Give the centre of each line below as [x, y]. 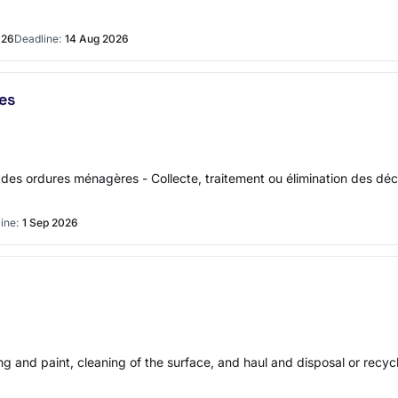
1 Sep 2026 [50, 223]
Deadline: [38, 39]
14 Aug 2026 [97, 39]
